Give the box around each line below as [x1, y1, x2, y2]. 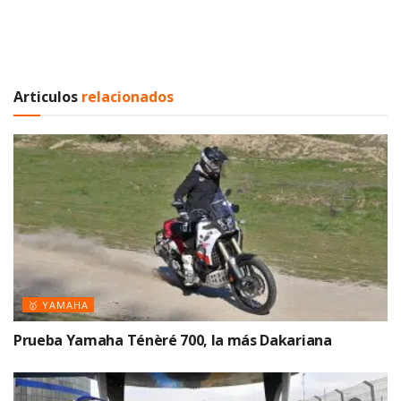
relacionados [78, 87, 174, 107]
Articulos [13, 87, 78, 107]
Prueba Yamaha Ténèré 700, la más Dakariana [13, 330, 332, 351]
